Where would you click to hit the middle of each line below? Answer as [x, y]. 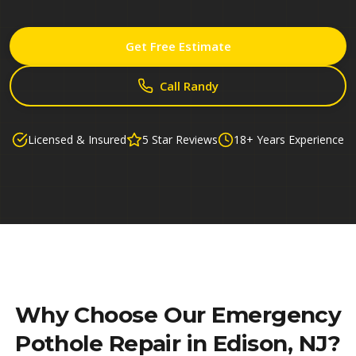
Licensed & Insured [77, 139]
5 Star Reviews [180, 139]
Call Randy [189, 86]
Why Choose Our [113, 315]
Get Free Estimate [178, 46]
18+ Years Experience [289, 139]
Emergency [277, 315]
